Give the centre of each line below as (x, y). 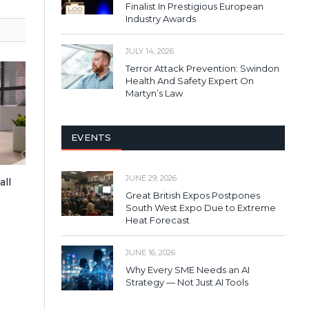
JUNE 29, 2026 (151, 178)
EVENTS (91, 137)
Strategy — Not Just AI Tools (187, 282)
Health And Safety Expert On (190, 80)
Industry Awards (161, 18)
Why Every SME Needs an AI (188, 269)
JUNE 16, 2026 (150, 252)
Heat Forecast (158, 220)
